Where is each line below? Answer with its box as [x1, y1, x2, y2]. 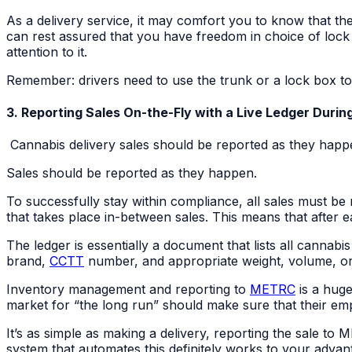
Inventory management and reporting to [6, 281, 250, 298]
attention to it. [6, 43, 87, 60]
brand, [6, 253, 49, 269]
